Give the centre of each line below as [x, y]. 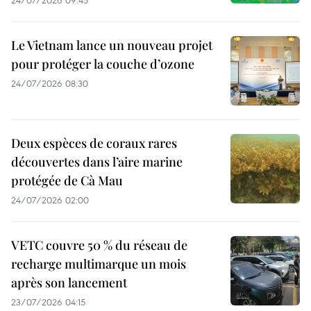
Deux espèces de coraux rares [94, 143]
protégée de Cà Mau [67, 180]
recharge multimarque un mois [99, 264]
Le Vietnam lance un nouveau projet [112, 45]
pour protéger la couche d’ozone [103, 64]
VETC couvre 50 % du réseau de [99, 245]
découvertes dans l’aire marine [97, 162]
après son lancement [69, 283]
